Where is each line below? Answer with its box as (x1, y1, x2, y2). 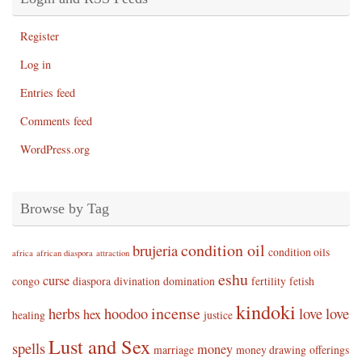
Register (20, 28, 59, 44)
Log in (20, 57, 51, 73)
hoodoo (104, 304, 148, 324)
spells (12, 339, 45, 359)
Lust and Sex (48, 333, 150, 360)
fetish (289, 273, 314, 289)
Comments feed (20, 113, 92, 129)
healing (12, 307, 45, 323)
